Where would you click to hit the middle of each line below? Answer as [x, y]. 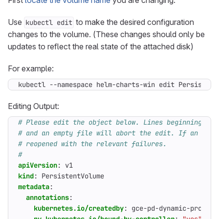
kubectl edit [49, 22]
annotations [47, 197]
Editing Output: [33, 106]
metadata [34, 187]
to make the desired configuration [134, 22]
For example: [31, 68]
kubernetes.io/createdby [79, 208]
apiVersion [38, 165]
